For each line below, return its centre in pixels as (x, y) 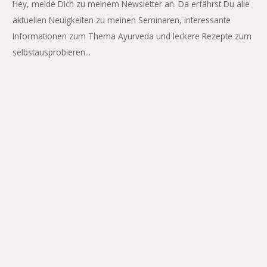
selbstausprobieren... (52, 52)
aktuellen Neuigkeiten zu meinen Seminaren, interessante (122, 20)
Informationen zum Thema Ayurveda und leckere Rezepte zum (132, 36)
